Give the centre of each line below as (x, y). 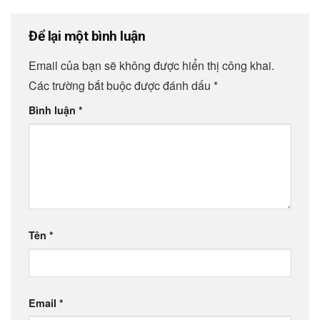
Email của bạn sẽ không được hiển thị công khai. (151, 66)
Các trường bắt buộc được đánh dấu (121, 86)
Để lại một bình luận (89, 36)
